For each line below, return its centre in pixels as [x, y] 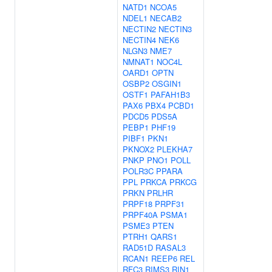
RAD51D [138, 247]
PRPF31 [170, 204]
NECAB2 [166, 18]
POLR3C [138, 171]
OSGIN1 [167, 83]
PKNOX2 [138, 149]
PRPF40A [140, 215]
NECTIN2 [139, 29]
